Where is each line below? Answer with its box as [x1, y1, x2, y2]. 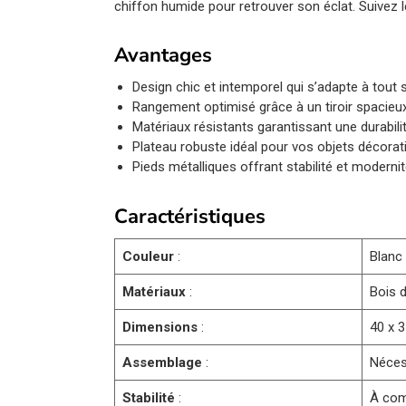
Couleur [122, 247, 175, 265]
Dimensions [122, 318, 198, 335]
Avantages [114, 42, 213, 70]
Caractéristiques [114, 202, 266, 230]
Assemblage [122, 353, 203, 371]
